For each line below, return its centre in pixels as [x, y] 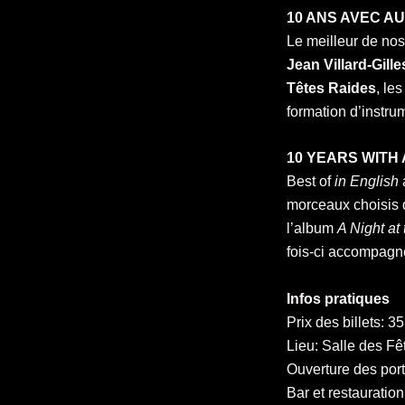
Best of [311, 182]
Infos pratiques [338, 298]
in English [368, 182]
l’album [312, 229]
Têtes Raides [331, 88]
